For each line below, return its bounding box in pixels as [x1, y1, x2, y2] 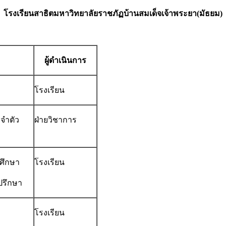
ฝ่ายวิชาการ [34, 116, 77, 125]
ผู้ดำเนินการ [44, 56, 86, 65]
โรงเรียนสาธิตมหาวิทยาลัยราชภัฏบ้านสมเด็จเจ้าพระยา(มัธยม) [4, 9, 222, 18]
